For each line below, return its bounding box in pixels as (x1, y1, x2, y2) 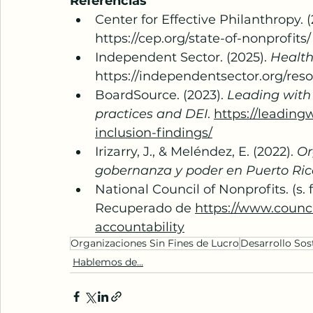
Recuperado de (95, 201, 195, 216)
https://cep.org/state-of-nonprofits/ (95, 31, 311, 46)
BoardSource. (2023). (95, 87, 227, 103)
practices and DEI (95, 106, 208, 122)
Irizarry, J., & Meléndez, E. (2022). (95, 144, 297, 159)
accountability (95, 219, 184, 235)
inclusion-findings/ (95, 125, 212, 140)
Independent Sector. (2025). (95, 50, 270, 65)
